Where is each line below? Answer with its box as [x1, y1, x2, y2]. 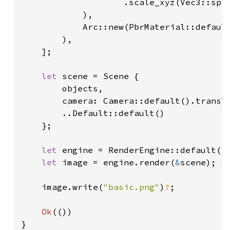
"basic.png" [103, 181, 160, 192]
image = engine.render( [62, 157, 175, 167]
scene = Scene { [62, 70, 139, 81]
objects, [21, 83, 103, 93]
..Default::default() [21, 107, 165, 118]
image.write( [21, 181, 103, 192]
